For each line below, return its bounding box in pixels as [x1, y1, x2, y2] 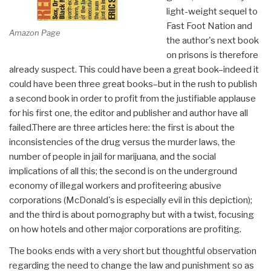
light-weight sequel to [166, 6, 258, 18]
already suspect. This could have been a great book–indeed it [9, 64, 259, 76]
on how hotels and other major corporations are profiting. [9, 224, 241, 235]
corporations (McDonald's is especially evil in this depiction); [9, 195, 252, 206]
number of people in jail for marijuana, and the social [9, 151, 216, 163]
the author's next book [166, 35, 259, 47]
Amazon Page [9, 28, 60, 38]
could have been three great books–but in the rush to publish [9, 79, 257, 90]
